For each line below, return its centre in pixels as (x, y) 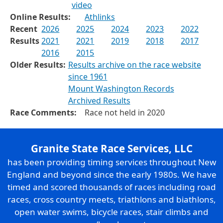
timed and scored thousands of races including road (111, 187)
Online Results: (40, 17)
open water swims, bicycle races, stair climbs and (111, 212)
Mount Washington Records (121, 88)
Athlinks (100, 17)
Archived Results (99, 100)
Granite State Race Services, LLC (111, 148)
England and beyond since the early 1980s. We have (111, 174)
